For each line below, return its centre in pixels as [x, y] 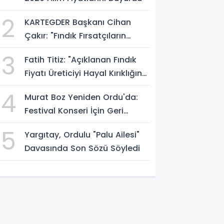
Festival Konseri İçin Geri [74, 110]
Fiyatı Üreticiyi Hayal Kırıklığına [86, 73]
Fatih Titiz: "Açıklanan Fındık [81, 59]
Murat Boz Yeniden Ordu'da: [81, 97]
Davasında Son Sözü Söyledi [82, 148]
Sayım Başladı [53, 124]
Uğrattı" [40, 86]
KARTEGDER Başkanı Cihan [78, 22]
